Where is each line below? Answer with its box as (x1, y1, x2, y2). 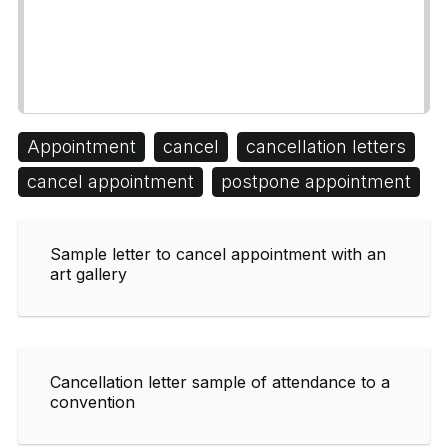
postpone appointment (221, 170, 411, 192)
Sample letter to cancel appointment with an (50, 243, 386, 264)
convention (50, 391, 135, 412)
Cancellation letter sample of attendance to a (50, 371, 390, 392)
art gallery (50, 263, 127, 284)
